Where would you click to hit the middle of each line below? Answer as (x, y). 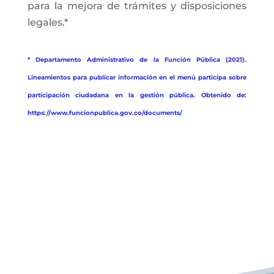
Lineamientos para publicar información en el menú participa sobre (137, 77)
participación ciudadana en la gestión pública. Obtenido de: (137, 95)
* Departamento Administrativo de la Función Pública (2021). (137, 60)
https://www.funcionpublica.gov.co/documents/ (105, 113)
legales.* (47, 22)
